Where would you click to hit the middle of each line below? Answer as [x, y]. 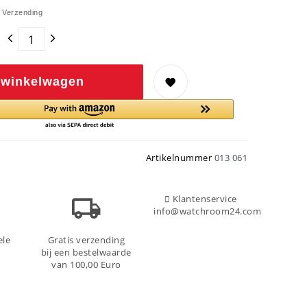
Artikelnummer [180, 158]
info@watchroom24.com [208, 212]
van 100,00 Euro [86, 265]
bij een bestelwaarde [86, 253]
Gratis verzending [86, 241]
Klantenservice [205, 199]
